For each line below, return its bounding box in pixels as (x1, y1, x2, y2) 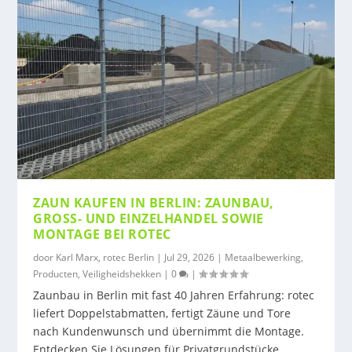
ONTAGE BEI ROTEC (33, 225, 163, 243)
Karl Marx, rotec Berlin (56, 250, 155, 264)
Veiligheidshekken (82, 266, 162, 280)
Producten (33, 266, 79, 280)
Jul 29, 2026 (164, 250, 215, 264)
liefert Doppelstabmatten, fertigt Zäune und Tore (33, 305, 291, 321)
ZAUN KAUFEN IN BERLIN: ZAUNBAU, (33, 193, 274, 211)
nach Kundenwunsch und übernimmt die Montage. (33, 323, 305, 339)
